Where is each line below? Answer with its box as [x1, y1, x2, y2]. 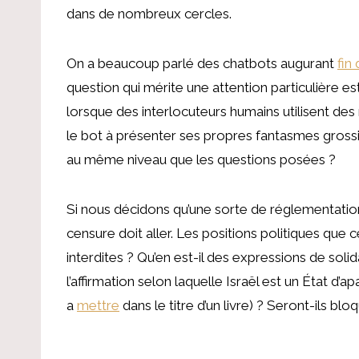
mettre [77, 296, 119, 313]
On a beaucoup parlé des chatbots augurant [67, 54, 337, 71]
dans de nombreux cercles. [67, 5, 232, 22]
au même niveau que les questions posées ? [67, 151, 336, 167]
